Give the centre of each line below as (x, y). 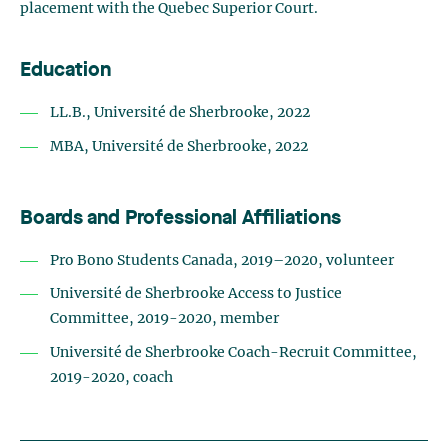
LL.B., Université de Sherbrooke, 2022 (180, 113)
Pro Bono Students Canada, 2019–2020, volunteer (222, 260)
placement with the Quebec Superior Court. (169, 9)
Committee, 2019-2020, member (164, 319)
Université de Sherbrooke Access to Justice (196, 294)
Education (65, 71)
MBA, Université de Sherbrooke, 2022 (179, 146)
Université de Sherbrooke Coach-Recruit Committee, (233, 353)
